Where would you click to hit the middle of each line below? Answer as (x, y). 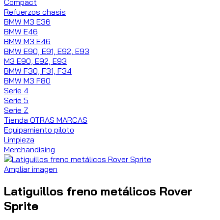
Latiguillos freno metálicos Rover (98, 191)
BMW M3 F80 (27, 80)
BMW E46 (21, 31)
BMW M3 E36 (27, 21)
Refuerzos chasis (35, 12)
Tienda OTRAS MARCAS (46, 120)
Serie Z (16, 110)
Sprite (21, 206)
